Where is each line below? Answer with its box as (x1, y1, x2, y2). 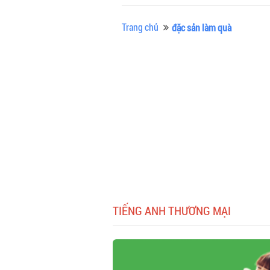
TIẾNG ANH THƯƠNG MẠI (113, 202, 231, 218)
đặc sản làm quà (172, 21, 231, 34)
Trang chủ (122, 20, 159, 33)
